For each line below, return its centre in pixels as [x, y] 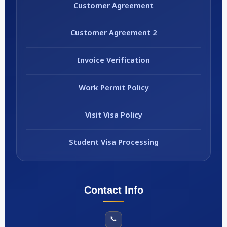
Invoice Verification [113, 61]
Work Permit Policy [113, 88]
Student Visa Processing [113, 143]
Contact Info [113, 190]
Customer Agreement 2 [113, 33]
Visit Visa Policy [113, 116]
